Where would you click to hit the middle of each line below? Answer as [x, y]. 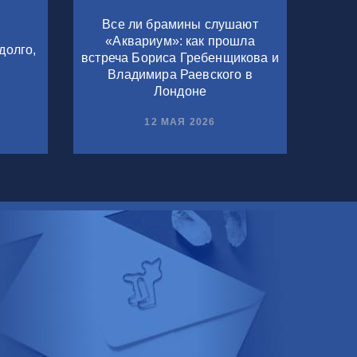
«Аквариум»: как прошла [180, 41]
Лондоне [180, 92]
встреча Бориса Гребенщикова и [180, 58]
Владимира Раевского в [180, 75]
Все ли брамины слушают [180, 25]
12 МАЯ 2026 [180, 122]
